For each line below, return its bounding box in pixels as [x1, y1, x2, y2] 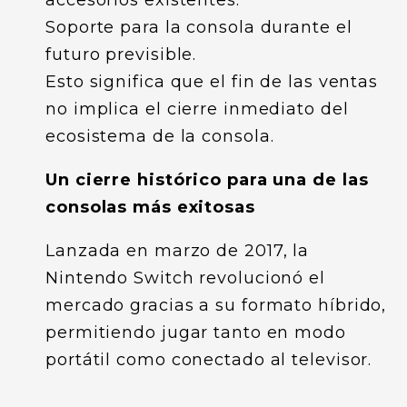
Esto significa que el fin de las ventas [45, 72, 379, 92]
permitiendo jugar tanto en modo [45, 323, 346, 342]
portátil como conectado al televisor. [45, 350, 372, 370]
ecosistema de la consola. [45, 126, 274, 146]
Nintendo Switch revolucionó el [45, 268, 325, 288]
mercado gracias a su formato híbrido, [45, 295, 387, 315]
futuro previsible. [45, 45, 197, 65]
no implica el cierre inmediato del [45, 99, 349, 119]
